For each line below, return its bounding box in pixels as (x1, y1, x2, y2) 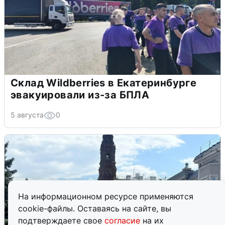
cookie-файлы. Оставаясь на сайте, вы (18, 203, 171, 213)
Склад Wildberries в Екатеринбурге (11, 77, 197, 89)
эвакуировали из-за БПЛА (11, 89, 150, 101)
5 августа (11, 110, 44, 120)
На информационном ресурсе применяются (18, 191, 193, 201)
